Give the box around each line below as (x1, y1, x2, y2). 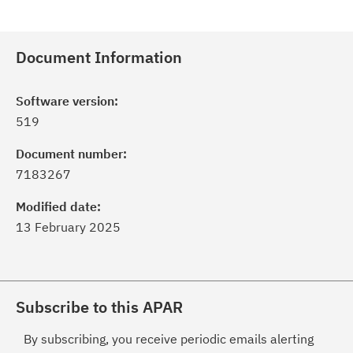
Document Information (16, 46, 182, 68)
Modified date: (16, 199, 101, 214)
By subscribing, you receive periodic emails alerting (24, 331, 314, 347)
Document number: (16, 146, 127, 162)
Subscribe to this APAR (16, 296, 183, 318)
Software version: (16, 93, 118, 109)
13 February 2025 (16, 219, 121, 235)
